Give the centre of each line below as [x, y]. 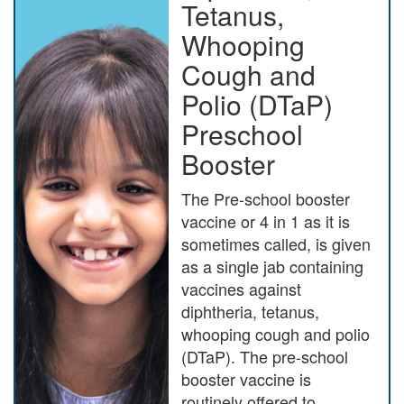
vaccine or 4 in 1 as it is [266, 220]
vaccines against [242, 288]
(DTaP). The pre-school [265, 356]
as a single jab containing [273, 266]
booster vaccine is [247, 378]
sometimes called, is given [276, 243]
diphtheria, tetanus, [251, 311]
